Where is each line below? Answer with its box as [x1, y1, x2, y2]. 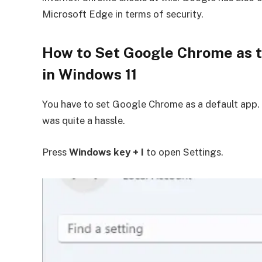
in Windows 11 [42, 65, 137, 83]
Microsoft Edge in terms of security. [42, 8, 204, 20]
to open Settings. [144, 146, 223, 158]
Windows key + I [69, 146, 144, 158]
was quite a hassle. [42, 115, 125, 127]
